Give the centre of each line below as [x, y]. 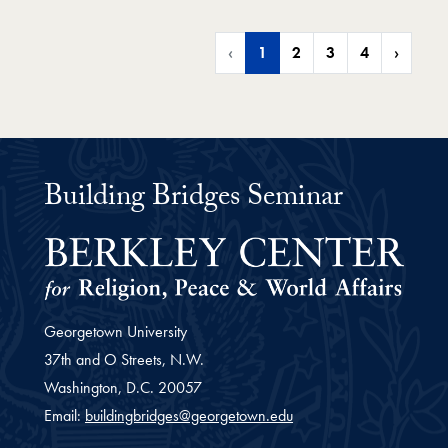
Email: [64, 415]
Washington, [83, 387]
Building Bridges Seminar [193, 200]
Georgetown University [115, 331]
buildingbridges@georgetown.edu [189, 415]
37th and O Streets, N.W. [124, 359]
